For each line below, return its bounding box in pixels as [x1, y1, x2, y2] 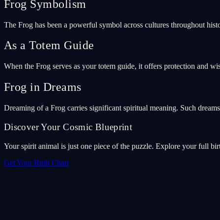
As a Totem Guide [4, 39, 94, 52]
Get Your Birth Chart [4, 158, 69, 167]
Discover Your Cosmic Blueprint [4, 121, 133, 132]
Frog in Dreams [4, 81, 82, 94]
